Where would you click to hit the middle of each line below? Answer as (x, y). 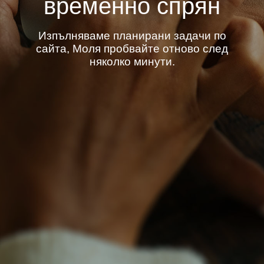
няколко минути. (132, 61)
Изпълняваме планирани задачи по (132, 35)
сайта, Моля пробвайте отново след (132, 48)
